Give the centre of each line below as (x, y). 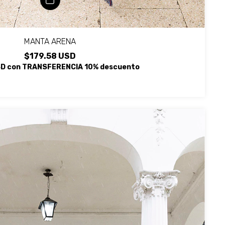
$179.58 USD (50, 56)
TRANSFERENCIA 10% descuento (81, 67)
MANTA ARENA (50, 41)
